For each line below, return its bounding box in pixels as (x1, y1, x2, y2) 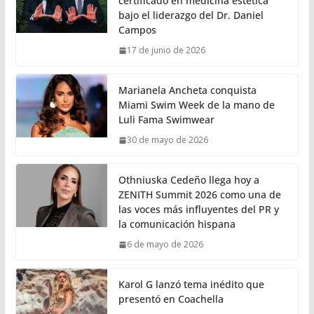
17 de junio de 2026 (126, 44, 205, 57)
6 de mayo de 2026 (126, 238, 203, 251)
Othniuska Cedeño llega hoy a (118, 173, 259, 187)
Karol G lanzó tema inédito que (118, 278, 264, 292)
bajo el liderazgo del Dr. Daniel (118, 8, 264, 22)
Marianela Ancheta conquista (118, 83, 257, 97)
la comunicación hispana (118, 217, 235, 231)
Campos (118, 23, 156, 37)
